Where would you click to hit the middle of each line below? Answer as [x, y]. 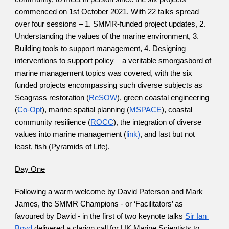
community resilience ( [53, 122]
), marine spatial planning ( [86, 110]
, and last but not [168, 134]
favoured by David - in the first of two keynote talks [99, 216]
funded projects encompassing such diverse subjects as [109, 85]
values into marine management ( [71, 134]
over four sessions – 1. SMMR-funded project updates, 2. [110, 24]
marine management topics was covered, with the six [104, 73]
